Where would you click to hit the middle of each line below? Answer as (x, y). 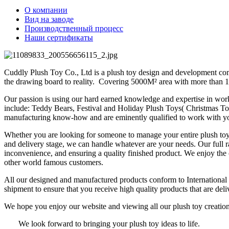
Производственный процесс (74, 28)
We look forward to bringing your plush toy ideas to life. (102, 223)
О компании (46, 10)
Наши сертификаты (59, 37)
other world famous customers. (54, 162)
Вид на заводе (49, 19)
